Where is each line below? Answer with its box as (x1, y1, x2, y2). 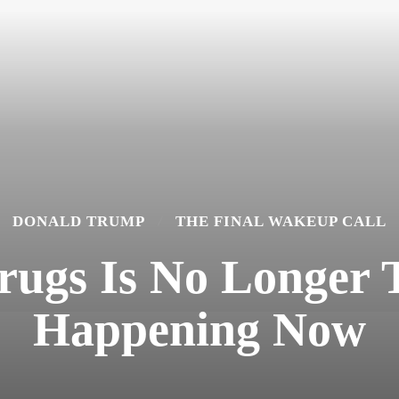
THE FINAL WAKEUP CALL (175, 213, 387, 230)
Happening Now (32, 303, 366, 356)
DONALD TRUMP (12, 213, 145, 230)
